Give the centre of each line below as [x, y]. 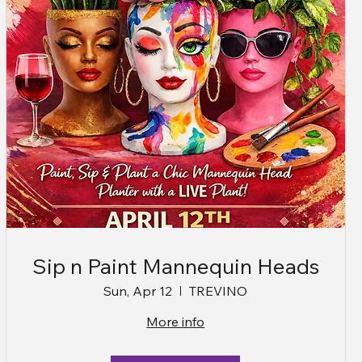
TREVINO [219, 290]
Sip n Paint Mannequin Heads [175, 266]
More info [176, 321]
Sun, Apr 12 [138, 290]
